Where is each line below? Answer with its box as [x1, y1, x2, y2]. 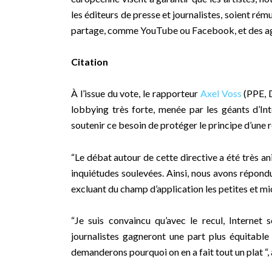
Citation [71, 55, 108, 67]
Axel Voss [200, 87, 242, 100]
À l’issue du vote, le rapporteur [71, 87, 200, 100]
